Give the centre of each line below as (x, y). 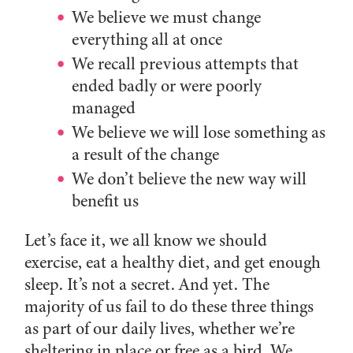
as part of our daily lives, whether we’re (160, 329)
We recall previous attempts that (186, 63)
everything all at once (147, 39)
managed (104, 108)
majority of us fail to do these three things (169, 307)
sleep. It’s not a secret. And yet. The (147, 285)
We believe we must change (167, 17)
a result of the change (146, 154)
